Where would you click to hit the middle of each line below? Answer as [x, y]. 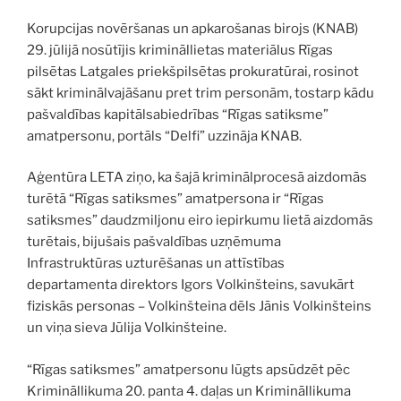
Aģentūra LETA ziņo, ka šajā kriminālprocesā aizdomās [197, 178]
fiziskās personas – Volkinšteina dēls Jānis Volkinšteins [199, 307]
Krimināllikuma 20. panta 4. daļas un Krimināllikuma [189, 391]
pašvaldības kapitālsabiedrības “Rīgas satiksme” [178, 114]
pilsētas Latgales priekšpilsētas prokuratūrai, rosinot [193, 71]
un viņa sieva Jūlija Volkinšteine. [127, 328]
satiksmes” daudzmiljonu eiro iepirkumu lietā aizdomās [200, 221]
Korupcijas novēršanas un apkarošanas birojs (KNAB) [192, 28]
